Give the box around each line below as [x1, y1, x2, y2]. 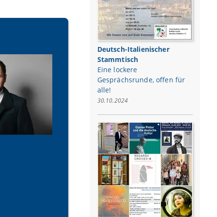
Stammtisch [97, 55, 139, 64]
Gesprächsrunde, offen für [97, 75, 186, 85]
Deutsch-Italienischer [97, 45, 170, 54]
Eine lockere [97, 65, 138, 75]
